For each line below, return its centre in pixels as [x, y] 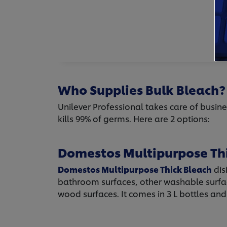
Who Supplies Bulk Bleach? [142, 89]
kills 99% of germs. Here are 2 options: [134, 119]
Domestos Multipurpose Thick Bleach [135, 169]
